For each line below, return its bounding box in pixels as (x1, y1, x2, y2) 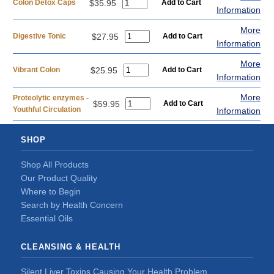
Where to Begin (21, 187, 81, 196)
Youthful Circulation (13, 105, 81, 114)
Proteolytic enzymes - (13, 94, 89, 102)
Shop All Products (21, 160, 89, 169)
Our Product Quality (21, 173, 97, 183)
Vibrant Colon (13, 65, 60, 74)
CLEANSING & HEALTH (21, 242, 120, 251)
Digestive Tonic (13, 32, 66, 40)
